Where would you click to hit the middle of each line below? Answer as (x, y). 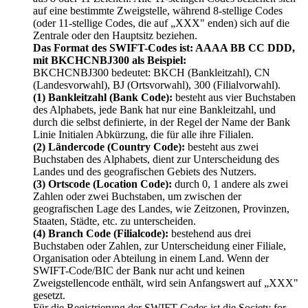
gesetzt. (49, 296)
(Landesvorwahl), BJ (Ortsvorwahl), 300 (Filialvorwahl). (157, 85)
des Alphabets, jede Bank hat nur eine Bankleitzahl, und (154, 110)
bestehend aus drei (210, 234)
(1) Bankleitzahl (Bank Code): (103, 98)
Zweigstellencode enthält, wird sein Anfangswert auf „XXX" (166, 283)
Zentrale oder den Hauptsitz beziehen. (115, 36)
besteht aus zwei (223, 147)
